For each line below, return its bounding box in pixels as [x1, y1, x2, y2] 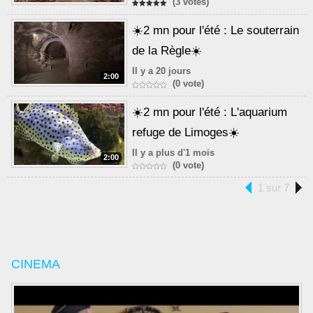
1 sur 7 [258, 182, 289, 194]
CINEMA [11, 257, 60, 272]
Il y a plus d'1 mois [132, 147, 215, 158]
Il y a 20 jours [132, 65, 191, 76]
